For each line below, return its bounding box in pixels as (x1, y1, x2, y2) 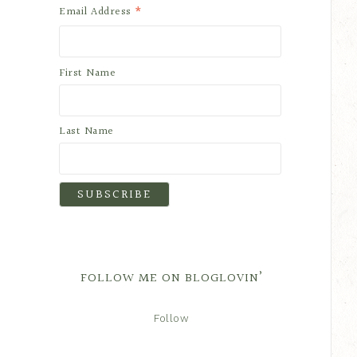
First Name (59, 64, 116, 82)
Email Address (59, 3, 135, 21)
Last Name (59, 123, 114, 141)
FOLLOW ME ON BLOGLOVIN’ (80, 269, 263, 289)
